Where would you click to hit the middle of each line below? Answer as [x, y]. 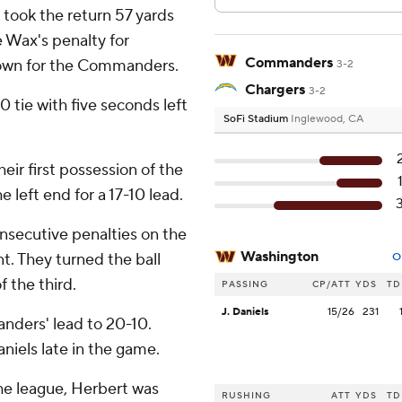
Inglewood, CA [327, 119]
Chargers [275, 90]
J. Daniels [245, 312]
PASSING [245, 284]
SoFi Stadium [257, 119]
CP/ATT [332, 284]
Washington [280, 257]
